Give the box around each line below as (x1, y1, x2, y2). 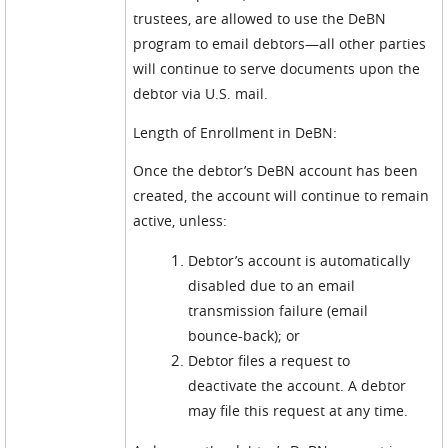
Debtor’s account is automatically (188, 251, 411, 270)
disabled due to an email (188, 276, 356, 295)
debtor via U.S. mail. (133, 84, 269, 103)
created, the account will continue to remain (133, 186, 430, 205)
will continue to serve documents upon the (133, 59, 421, 78)
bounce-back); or (188, 326, 301, 345)
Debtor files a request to (188, 351, 351, 370)
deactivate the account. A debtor (188, 376, 407, 395)
